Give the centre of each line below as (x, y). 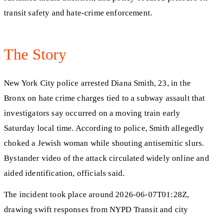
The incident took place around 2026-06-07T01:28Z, (97, 195)
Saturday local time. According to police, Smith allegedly (104, 128)
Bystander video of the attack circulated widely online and (107, 158)
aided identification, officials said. (64, 173)
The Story (35, 54)
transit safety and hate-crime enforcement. (78, 13)
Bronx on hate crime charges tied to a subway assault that (105, 98)
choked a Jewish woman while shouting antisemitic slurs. (104, 143)
